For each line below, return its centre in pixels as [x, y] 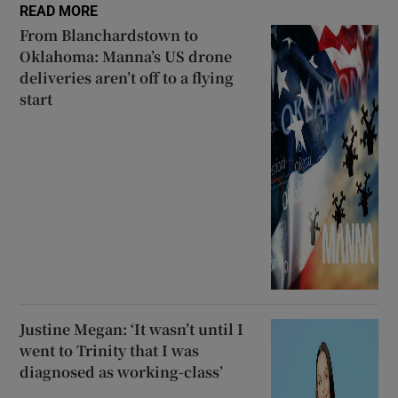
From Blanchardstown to [109, 35]
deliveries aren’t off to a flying [127, 77]
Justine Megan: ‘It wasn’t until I [132, 330]
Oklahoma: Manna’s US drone [126, 56]
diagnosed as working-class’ [122, 372]
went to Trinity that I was [110, 351]
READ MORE [59, 10]
